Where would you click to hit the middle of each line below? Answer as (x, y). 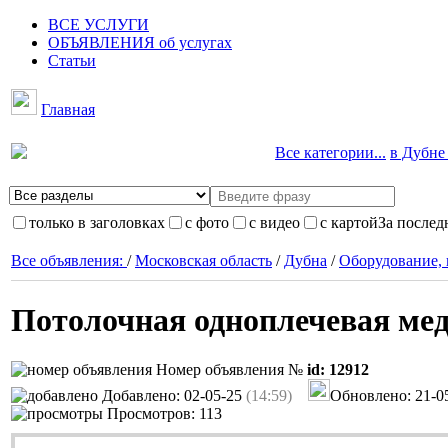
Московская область (203, 260)
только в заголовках (97, 222)
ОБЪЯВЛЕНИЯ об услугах (140, 42)
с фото (207, 222)
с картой (349, 222)
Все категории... (330, 152)
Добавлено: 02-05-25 (172, 395)
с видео (274, 222)
